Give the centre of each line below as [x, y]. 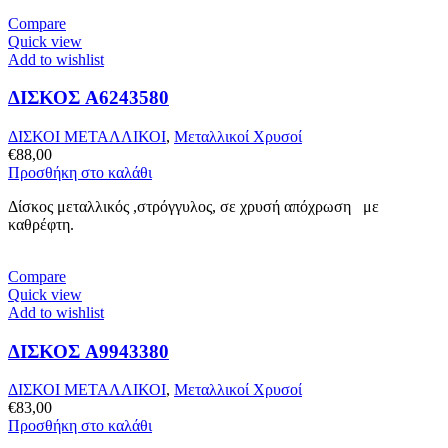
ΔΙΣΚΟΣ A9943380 [88, 351]
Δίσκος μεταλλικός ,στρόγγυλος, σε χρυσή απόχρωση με [193, 206]
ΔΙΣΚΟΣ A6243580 [88, 98]
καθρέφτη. [45, 224]
